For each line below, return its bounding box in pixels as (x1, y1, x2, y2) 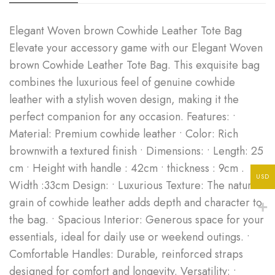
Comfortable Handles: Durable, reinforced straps (9, 246, 243, 262)
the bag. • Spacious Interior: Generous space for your (9, 211, 264, 228)
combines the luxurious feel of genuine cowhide (9, 74, 235, 90)
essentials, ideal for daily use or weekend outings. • (9, 228, 250, 245)
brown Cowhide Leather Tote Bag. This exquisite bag (9, 56, 260, 73)
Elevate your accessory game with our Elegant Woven (9, 39, 263, 56)
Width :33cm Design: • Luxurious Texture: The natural (9, 177, 260, 193)
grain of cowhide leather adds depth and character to (9, 194, 262, 211)
